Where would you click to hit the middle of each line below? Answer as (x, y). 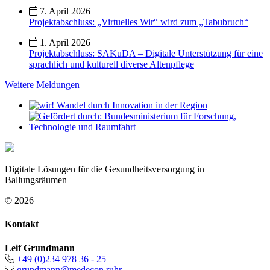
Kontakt (22, 224)
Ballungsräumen (36, 180)
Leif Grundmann (40, 248)
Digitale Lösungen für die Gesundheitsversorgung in (105, 169)
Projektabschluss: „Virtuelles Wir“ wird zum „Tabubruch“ (139, 22)
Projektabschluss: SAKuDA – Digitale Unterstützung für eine (146, 53)
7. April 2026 (64, 11)
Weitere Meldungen (42, 84)
